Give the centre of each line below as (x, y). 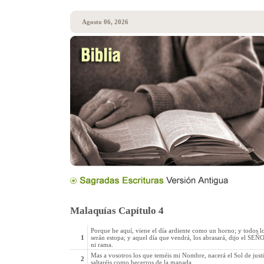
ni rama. (102, 245)
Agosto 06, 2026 (105, 22)
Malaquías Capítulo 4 (117, 211)
